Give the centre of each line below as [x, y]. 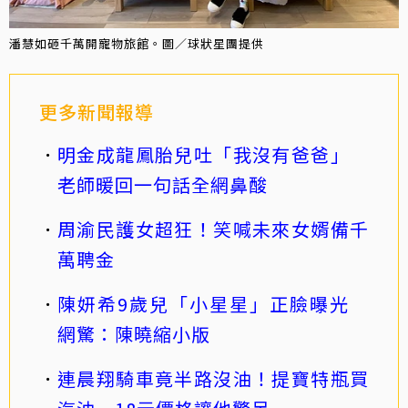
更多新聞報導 [97, 112]
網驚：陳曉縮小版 [134, 334]
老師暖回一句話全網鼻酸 [163, 185]
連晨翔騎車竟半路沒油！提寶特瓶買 [213, 379]
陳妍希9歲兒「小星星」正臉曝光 [213, 304]
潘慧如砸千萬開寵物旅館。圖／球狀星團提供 [137, 44]
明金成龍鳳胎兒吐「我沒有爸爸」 [213, 155]
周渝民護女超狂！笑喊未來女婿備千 [213, 229]
